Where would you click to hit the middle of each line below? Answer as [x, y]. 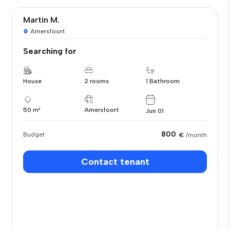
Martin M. [41, 20]
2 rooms [97, 81]
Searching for [50, 51]
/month [196, 135]
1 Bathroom [162, 81]
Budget [34, 134]
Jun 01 [155, 111]
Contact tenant [115, 161]
